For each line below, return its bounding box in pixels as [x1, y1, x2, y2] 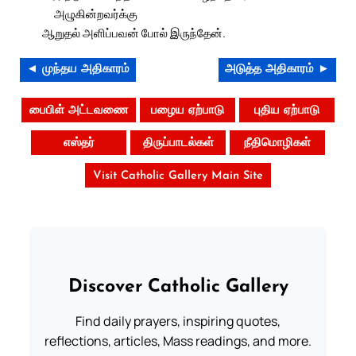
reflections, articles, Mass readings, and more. [44, 332, 311, 350]
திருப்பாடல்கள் [142, 137, 214, 150]
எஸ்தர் [63, 137, 95, 150]
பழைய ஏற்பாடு [151, 105, 224, 118]
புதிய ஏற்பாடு [254, 105, 319, 118]
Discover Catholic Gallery [68, 278, 288, 297]
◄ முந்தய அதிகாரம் [26, 64, 130, 76]
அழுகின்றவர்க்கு [53, 6, 137, 22]
